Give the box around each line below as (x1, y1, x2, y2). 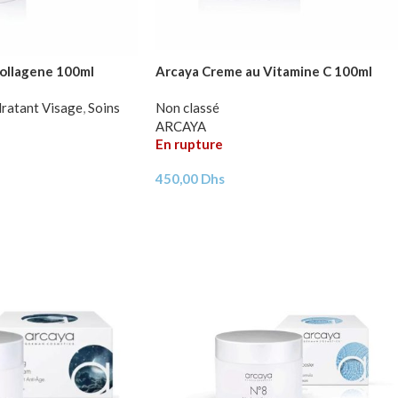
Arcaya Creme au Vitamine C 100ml (155, 63, 372, 80)
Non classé (155, 99, 219, 116)
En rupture (155, 136, 223, 153)
